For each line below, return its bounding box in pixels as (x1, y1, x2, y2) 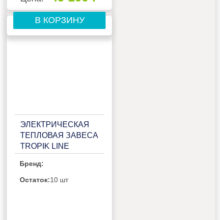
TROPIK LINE (20, 142, 70, 151)
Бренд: (20, 159, 44, 167)
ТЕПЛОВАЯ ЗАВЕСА (20, 131, 99, 140)
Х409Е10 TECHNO (20, 153, 89, 162)
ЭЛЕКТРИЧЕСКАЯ (20, 120, 90, 129)
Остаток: (20, 175, 51, 184)
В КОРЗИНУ (34, 15, 84, 26)
